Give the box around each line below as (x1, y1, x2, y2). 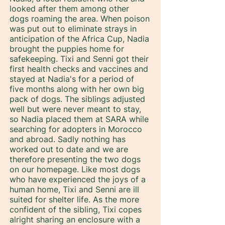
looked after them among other (10, 4, 129, 14)
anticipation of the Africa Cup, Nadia (10, 34, 149, 44)
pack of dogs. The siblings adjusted (10, 94, 145, 104)
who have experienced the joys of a (10, 174, 146, 184)
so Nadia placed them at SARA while (10, 114, 149, 124)
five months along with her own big (10, 84, 144, 94)
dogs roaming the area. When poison (10, 14, 150, 24)
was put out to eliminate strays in (10, 24, 137, 34)
